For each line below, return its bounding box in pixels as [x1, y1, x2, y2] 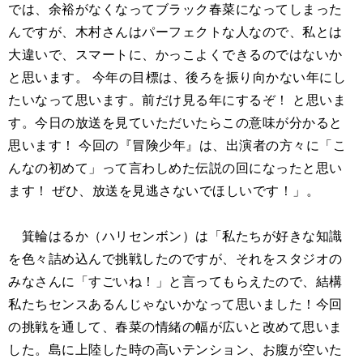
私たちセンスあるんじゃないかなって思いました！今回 [8, 294, 343, 314]
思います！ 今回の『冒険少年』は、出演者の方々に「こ [8, 135, 346, 155]
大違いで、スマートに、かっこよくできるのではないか [8, 45, 343, 64]
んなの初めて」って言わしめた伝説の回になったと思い [8, 158, 343, 177]
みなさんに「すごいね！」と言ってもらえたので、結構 [8, 271, 343, 291]
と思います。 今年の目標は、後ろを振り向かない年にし [8, 67, 346, 87]
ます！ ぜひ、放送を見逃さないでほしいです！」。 [8, 181, 319, 200]
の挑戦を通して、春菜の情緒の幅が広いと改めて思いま [8, 317, 343, 336]
